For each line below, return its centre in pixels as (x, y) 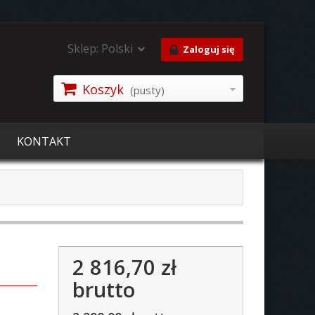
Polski (117, 49)
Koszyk (103, 89)
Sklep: (83, 49)
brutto (104, 289)
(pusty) (147, 90)
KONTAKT (44, 141)
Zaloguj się (209, 49)
